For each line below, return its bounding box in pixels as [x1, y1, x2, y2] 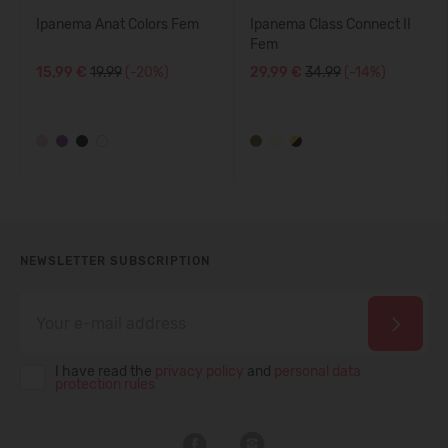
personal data [274, 363, 361, 380]
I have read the [55, 363, 155, 380]
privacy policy [155, 363, 244, 380]
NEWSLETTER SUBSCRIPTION [20, 254, 210, 268]
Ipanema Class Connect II [250, 16, 411, 33]
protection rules [55, 376, 155, 393]
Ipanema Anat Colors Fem [36, 16, 199, 33]
